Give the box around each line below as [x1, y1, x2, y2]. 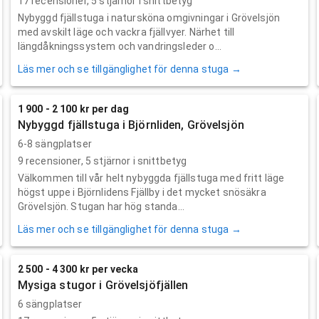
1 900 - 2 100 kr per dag [17, 103, 130, 115]
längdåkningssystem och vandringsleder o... [17, 40, 221, 52]
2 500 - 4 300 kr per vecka [17, 263, 139, 275]
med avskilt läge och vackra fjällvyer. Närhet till [17, 26, 235, 38]
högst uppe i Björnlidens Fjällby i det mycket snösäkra [17, 186, 266, 198]
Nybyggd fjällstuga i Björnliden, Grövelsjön [17, 117, 244, 132]
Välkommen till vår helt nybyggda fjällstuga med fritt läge [17, 172, 285, 184]
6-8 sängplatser [17, 137, 92, 150]
